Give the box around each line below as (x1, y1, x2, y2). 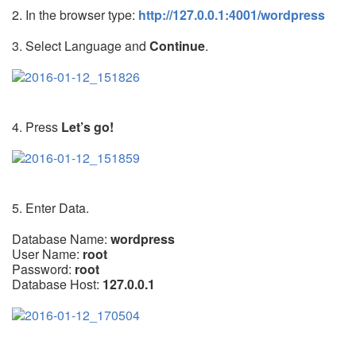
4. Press (12, 117, 61, 136)
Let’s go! (61, 117, 114, 136)
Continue (149, 36, 205, 55)
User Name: (12, 244, 83, 263)
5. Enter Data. (12, 198, 89, 217)
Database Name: (12, 229, 110, 248)
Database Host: (12, 274, 103, 293)
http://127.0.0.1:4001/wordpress (138, 5, 325, 24)
